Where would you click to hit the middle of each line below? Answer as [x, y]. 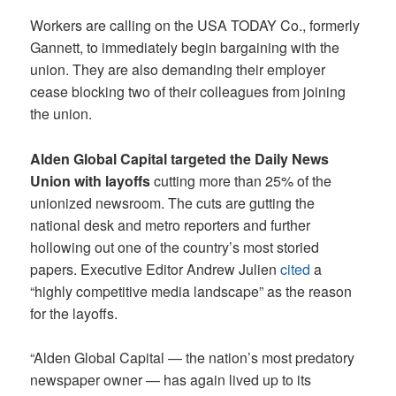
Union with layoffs [92, 180]
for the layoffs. [74, 313]
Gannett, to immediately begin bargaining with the [185, 47]
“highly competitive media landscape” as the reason [191, 291]
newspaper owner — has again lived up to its [171, 380]
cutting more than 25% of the [243, 180]
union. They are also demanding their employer [178, 69]
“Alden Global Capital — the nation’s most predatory [193, 358]
